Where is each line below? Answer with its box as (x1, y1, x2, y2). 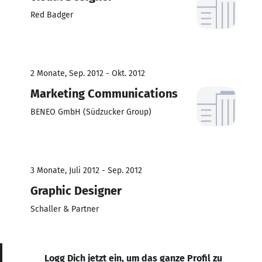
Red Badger (30, 9, 73, 20)
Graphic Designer (30, 183, 122, 198)
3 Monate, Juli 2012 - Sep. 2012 (30, 165, 142, 175)
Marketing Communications (30, 86, 178, 101)
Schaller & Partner (30, 204, 99, 214)
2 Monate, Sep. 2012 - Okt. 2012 (30, 68, 145, 78)
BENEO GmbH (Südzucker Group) (30, 106, 151, 117)
